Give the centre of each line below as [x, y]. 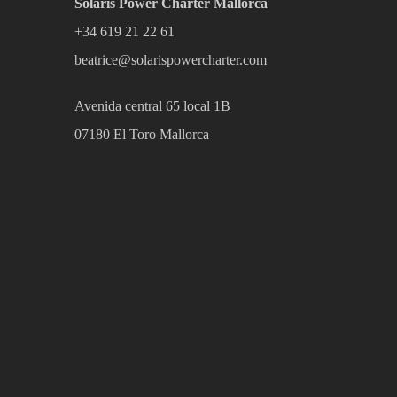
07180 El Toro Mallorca [142, 134]
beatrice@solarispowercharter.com [171, 59]
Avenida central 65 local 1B [153, 105]
